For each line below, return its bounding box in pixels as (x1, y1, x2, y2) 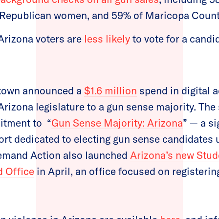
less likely (82, 32, 130, 45)
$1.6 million (84, 84, 137, 97)
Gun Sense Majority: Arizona (51, 116, 183, 129)
